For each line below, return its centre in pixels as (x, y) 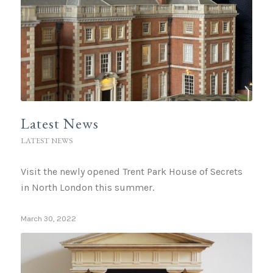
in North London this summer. (87, 188)
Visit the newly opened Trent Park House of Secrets (131, 172)
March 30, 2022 (48, 219)
